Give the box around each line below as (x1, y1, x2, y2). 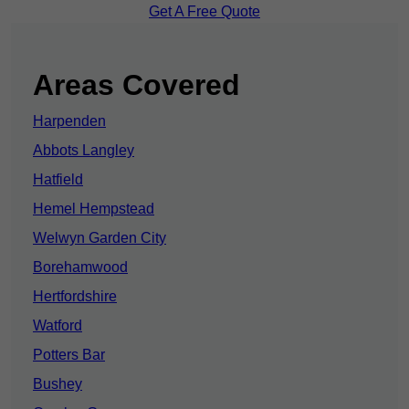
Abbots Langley (33, 142, 134, 159)
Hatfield (33, 172, 83, 188)
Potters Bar (33, 347, 105, 363)
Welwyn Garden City (33, 230, 166, 246)
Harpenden (33, 113, 106, 130)
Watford (33, 318, 82, 334)
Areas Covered (33, 68, 240, 102)
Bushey (33, 376, 82, 393)
